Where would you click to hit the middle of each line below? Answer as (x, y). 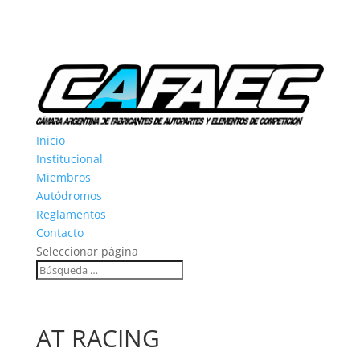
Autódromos (69, 195)
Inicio (50, 140)
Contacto (59, 232)
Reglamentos (71, 214)
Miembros (63, 177)
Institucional (69, 158)
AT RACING (98, 337)
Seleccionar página (87, 251)
